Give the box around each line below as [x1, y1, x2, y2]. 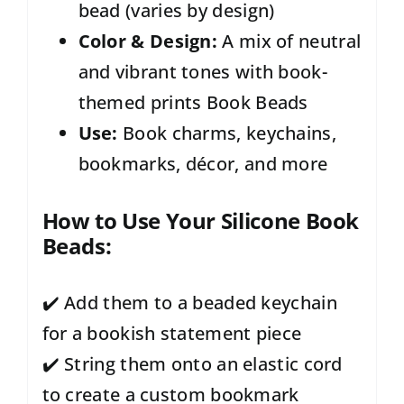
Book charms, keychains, [117, 121, 336, 145]
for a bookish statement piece [41, 320, 302, 345]
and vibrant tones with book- [78, 60, 327, 84]
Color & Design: [78, 29, 218, 53]
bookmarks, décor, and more [78, 151, 328, 176]
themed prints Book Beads [78, 90, 308, 115]
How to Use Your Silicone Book [41, 205, 360, 235]
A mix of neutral [217, 29, 362, 53]
